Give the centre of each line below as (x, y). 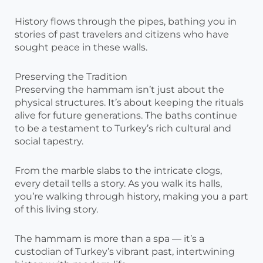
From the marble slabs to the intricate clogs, (118, 171)
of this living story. (56, 210)
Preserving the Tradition (71, 77)
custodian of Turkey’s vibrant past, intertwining (125, 252)
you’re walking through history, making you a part (131, 197)
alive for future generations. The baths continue (126, 116)
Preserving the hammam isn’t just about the (119, 90)
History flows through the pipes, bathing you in (126, 22)
